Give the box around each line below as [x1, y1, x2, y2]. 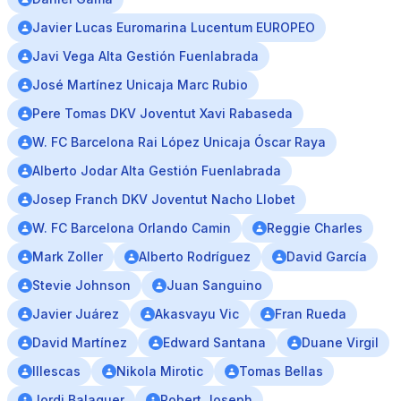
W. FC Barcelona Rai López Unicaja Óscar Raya [32, 134, 326, 149]
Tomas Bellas [239, 363, 323, 379]
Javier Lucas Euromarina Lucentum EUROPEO [32, 20, 315, 35]
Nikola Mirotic [116, 363, 203, 379]
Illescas [32, 363, 81, 379]
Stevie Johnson [32, 277, 131, 293]
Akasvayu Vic [155, 306, 239, 321]
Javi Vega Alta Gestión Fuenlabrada [32, 48, 259, 64]
